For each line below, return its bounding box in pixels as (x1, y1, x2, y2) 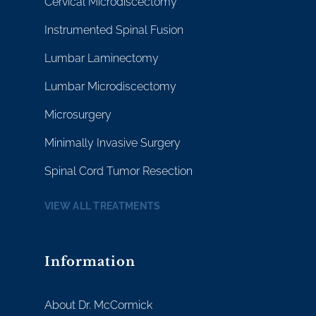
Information (44, 254, 135, 270)
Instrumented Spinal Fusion (44, 23, 183, 37)
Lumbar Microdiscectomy (44, 80, 176, 94)
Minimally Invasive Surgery (44, 136, 181, 150)
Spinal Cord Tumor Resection (44, 164, 193, 178)
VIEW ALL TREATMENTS (44, 200, 161, 212)
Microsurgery (44, 108, 111, 122)
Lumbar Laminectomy (44, 51, 159, 66)
